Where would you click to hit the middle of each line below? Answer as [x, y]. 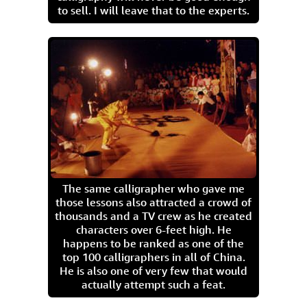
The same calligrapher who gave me [153, 188]
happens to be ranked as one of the [153, 243]
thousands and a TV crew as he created [153, 216]
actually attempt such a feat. [153, 284]
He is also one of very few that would [153, 271]
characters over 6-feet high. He [153, 230]
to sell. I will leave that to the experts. [153, 10]
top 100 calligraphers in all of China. [153, 257]
